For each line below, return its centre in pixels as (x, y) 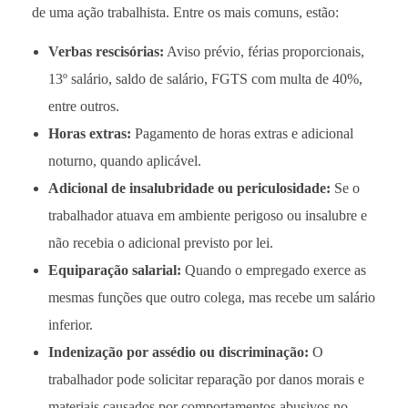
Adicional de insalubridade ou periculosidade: (189, 188)
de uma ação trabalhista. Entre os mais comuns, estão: (185, 12)
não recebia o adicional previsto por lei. (160, 242)
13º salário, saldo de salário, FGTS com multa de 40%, (205, 78)
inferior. (70, 324)
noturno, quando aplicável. (124, 160)
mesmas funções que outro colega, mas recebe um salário (211, 297)
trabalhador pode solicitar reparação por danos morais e (206, 379)
